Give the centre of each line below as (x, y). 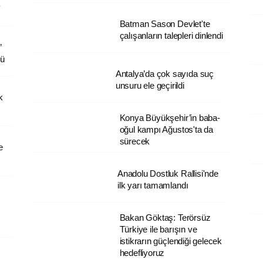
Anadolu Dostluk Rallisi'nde (170, 173)
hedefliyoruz (142, 252)
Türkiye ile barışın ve (158, 229)
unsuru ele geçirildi (154, 85)
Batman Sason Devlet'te (165, 23)
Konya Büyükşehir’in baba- (170, 117)
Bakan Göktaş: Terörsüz (165, 217)
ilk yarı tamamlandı (155, 185)
